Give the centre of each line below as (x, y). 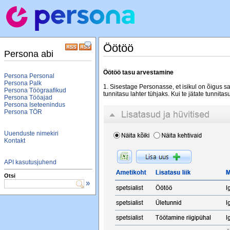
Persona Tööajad (28, 98)
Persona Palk (23, 83)
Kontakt (15, 141)
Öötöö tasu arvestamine (138, 72)
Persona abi (29, 54)
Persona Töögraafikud (35, 90)
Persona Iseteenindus (35, 105)
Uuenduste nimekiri (31, 133)
